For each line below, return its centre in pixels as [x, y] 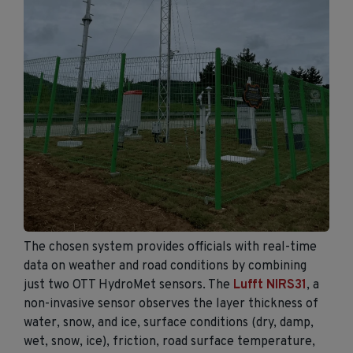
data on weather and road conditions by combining [165, 266]
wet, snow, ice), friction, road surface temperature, [169, 342]
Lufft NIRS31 [270, 285]
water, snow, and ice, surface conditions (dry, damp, [169, 323]
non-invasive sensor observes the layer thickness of [171, 304]
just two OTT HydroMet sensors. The [128, 285]
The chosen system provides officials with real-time [170, 247]
